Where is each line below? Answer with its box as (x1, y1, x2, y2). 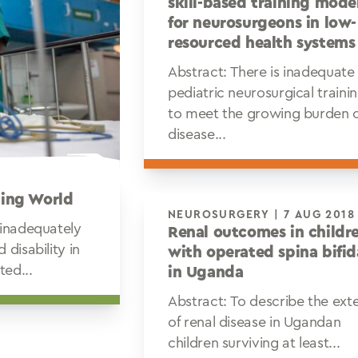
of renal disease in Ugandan (168, 315, 341, 329)
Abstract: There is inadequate (168, 65, 355, 79)
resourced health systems (168, 35, 356, 51)
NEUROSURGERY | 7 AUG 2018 (284, 209, 356, 221)
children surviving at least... (168, 336, 340, 350)
